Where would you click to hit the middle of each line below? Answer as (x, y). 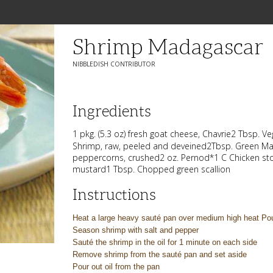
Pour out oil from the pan (118, 267)
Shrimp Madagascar (168, 47)
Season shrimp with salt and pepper (137, 230)
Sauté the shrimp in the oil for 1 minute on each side (166, 242)
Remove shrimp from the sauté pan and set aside (161, 254)
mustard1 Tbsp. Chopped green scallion (152, 169)
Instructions (115, 195)
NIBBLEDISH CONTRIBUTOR (114, 64)
